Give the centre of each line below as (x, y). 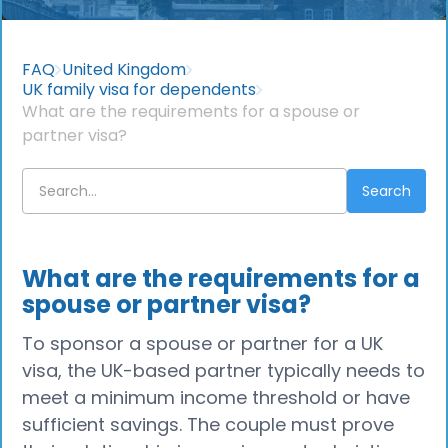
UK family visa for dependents (139, 89)
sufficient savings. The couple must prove (208, 424)
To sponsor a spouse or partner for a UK (203, 343)
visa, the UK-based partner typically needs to (224, 370)
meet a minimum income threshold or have (216, 397)
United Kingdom (124, 69)
